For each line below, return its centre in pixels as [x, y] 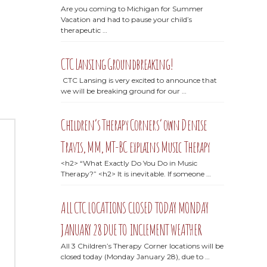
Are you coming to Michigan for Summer [132, 8]
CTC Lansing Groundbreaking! [117, 64]
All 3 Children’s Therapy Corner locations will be [142, 246]
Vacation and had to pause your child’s [127, 19]
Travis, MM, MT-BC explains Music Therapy [136, 147]
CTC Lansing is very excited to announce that [139, 80]
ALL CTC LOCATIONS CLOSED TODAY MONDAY [135, 208]
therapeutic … [84, 30]
